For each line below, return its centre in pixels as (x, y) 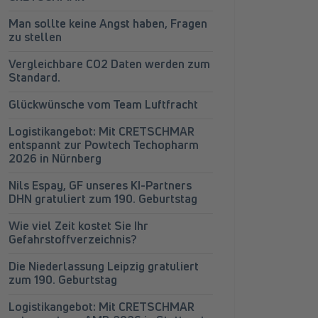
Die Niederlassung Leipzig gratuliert (104, 266)
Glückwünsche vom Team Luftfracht (103, 104)
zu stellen (35, 37)
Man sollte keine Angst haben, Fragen (108, 23)
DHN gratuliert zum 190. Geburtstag (103, 199)
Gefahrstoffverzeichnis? (73, 239)
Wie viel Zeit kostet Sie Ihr (78, 226)
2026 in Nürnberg (55, 158)
